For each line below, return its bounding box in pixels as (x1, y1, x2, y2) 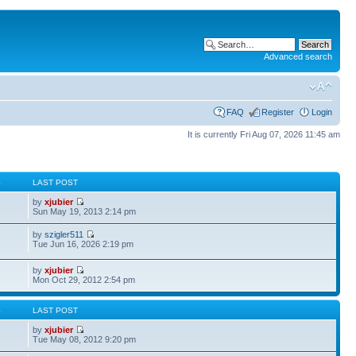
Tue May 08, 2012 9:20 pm (33, 335, 137, 344)
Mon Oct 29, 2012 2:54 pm (33, 275, 136, 284)
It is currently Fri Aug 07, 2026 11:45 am (188, 129, 340, 139)
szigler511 (44, 230, 84, 239)
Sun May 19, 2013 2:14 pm (33, 207, 137, 216)
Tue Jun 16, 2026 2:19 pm (33, 239, 134, 249)
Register (261, 106, 294, 117)
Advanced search (264, 52, 332, 61)
